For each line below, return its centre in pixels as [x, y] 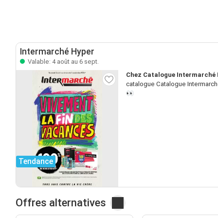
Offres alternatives [61, 202]
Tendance [36, 161]
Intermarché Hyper [57, 51]
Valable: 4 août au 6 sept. [63, 61]
